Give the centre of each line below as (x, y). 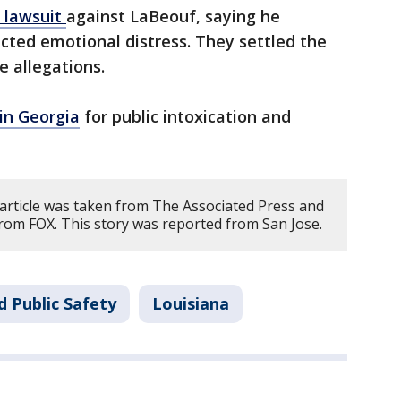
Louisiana (191, 304)
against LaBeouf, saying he (173, 17)
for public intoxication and (185, 117)
